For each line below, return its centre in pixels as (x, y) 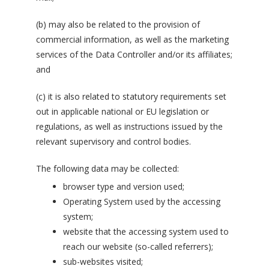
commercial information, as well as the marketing (132, 39)
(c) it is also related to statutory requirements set (131, 96)
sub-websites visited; (103, 261)
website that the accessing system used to (146, 231)
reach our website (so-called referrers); (138, 246)
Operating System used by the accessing (142, 201)
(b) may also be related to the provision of (118, 24)
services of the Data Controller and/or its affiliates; (134, 54)
